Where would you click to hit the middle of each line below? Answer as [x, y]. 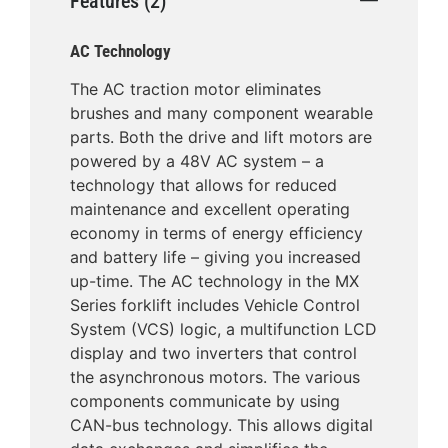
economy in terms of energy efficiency [216, 233]
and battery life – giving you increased [215, 257]
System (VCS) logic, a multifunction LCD [223, 329]
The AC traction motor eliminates [195, 89]
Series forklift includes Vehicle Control [215, 305]
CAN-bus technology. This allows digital [221, 425]
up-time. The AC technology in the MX [214, 281]
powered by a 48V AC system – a [197, 161]
